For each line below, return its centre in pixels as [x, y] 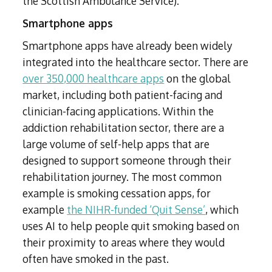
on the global [198, 79]
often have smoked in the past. [96, 259]
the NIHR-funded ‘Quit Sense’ [136, 210]
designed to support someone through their [127, 161]
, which [222, 210]
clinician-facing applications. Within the [118, 111]
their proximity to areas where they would [124, 243]
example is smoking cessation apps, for [117, 193]
